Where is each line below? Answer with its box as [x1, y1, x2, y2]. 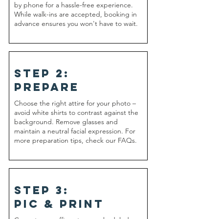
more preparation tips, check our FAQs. [14, 136, 137, 145]
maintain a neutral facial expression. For [14, 127, 135, 135]
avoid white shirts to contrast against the [14, 108, 138, 117]
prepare [14, 80, 79, 94]
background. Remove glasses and [14, 117, 118, 126]
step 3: [14, 183, 69, 197]
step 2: [14, 66, 70, 80]
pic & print [14, 197, 104, 211]
